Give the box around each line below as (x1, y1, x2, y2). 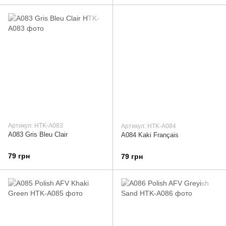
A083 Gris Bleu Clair (8, 130, 68, 138)
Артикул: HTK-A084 (121, 122, 176, 130)
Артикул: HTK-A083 (8, 122, 63, 129)
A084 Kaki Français (121, 131, 179, 139)
